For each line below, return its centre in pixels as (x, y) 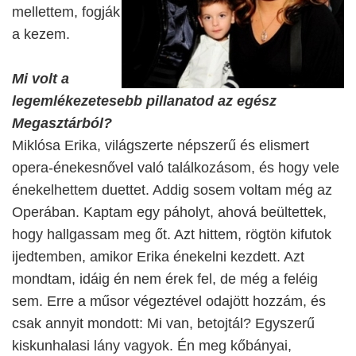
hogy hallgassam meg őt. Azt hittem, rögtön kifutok (172, 234)
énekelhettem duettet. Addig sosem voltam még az (172, 190)
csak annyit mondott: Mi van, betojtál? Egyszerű (163, 323)
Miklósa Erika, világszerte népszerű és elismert (161, 145)
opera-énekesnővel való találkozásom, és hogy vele (176, 168)
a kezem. (41, 34)
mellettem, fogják (66, 12)
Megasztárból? (62, 123)
